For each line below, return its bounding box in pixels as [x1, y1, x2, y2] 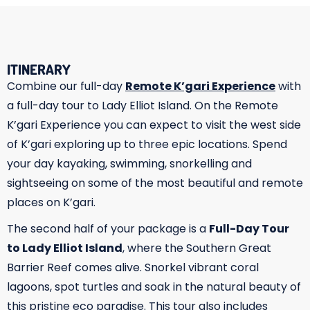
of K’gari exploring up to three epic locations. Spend [7, 136, 287, 152]
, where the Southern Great [122, 240, 271, 256]
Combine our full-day [7, 78, 125, 94]
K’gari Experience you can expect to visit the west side [7, 117, 301, 133]
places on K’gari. [7, 194, 95, 210]
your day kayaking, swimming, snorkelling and [7, 156, 252, 172]
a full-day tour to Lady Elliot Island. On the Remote [7, 98, 278, 113]
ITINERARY [7, 60, 71, 78]
